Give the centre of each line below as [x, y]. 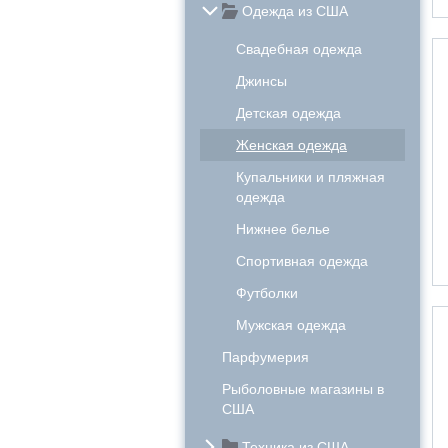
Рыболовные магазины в [303, 389]
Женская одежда [291, 145]
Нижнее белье [283, 229]
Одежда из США [295, 11]
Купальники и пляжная [310, 177]
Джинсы [261, 81]
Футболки [267, 293]
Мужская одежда [291, 325]
